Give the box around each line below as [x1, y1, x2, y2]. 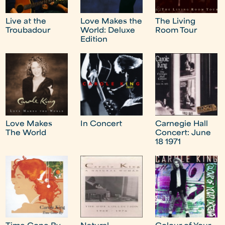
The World [6, 129, 47, 137]
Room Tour [155, 27, 197, 35]
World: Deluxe [80, 27, 136, 35]
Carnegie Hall [155, 120, 208, 128]
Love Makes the [80, 18, 143, 26]
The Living [155, 18, 196, 26]
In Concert [80, 120, 123, 128]
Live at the [6, 18, 47, 26]
